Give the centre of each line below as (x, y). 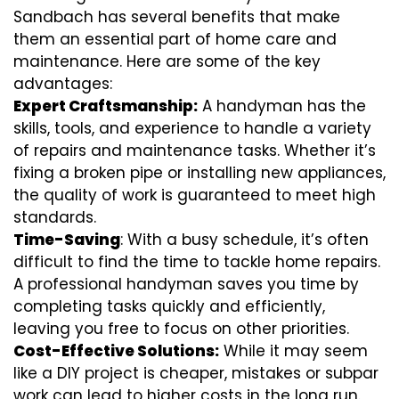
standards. (55, 217)
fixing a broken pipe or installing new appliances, (199, 172)
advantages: (63, 83)
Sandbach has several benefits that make (177, 16)
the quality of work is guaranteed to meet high (195, 195)
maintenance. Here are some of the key (167, 61)
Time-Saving (67, 239)
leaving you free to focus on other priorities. (181, 328)
